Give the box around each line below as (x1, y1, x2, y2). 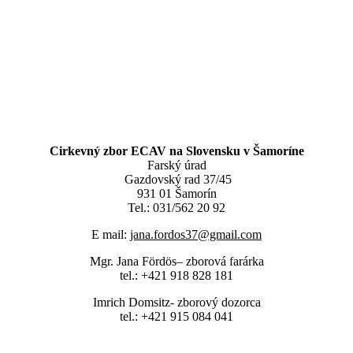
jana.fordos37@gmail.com (130, 228, 262, 242)
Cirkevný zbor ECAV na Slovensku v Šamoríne (49, 144, 304, 158)
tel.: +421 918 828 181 (120, 269, 233, 283)
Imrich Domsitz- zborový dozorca (92, 295, 261, 310)
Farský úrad (147, 158, 206, 173)
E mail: (91, 228, 130, 242)
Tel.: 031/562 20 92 (128, 201, 225, 215)
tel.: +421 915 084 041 (120, 310, 233, 324)
